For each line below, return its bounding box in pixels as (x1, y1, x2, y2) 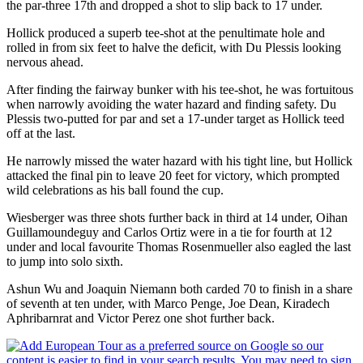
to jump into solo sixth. (6, 254, 123, 268)
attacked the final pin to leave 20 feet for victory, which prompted (6, 168, 340, 182)
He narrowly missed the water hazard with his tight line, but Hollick (6, 153, 352, 168)
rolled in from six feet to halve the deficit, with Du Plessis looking (6, 40, 341, 54)
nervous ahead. (6, 54, 83, 69)
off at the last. (6, 126, 75, 140)
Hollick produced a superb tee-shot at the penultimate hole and (6, 25, 325, 40)
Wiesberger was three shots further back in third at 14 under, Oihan (6, 210, 348, 224)
